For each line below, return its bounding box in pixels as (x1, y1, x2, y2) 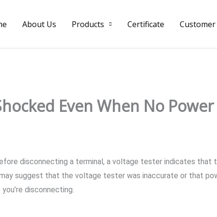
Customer (180, 18, 216, 30)
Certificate (127, 18, 164, 30)
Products (72, 18, 104, 30)
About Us (22, 18, 56, 30)
